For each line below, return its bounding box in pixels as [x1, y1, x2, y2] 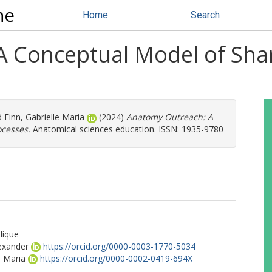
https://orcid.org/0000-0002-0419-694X [40, 253, 192, 264]
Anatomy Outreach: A [126, 111, 213, 123]
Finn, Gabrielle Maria [4, 111, 84, 123]
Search [191, 9, 220, 21]
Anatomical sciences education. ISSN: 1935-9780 [30, 123, 223, 135]
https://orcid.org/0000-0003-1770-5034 [43, 240, 195, 252]
